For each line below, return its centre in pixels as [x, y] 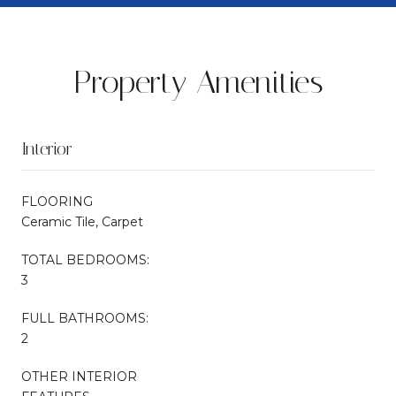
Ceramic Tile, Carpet [82, 221]
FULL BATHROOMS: [85, 318]
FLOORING [57, 201]
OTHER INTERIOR [79, 376]
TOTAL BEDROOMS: [85, 259]
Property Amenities [198, 82]
